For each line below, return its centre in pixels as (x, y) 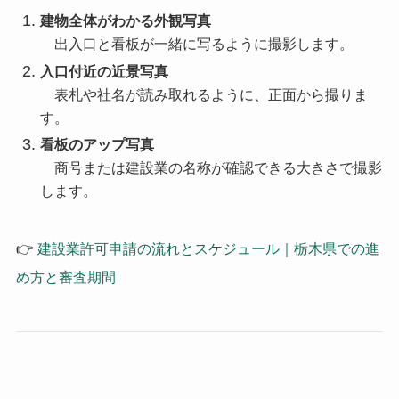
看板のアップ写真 (97, 145)
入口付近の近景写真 (104, 71)
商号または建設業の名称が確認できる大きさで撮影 (211, 168)
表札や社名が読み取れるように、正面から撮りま (204, 94)
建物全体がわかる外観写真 (125, 21)
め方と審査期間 (65, 278)
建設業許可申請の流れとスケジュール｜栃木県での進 (208, 249)
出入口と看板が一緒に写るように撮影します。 (196, 45)
